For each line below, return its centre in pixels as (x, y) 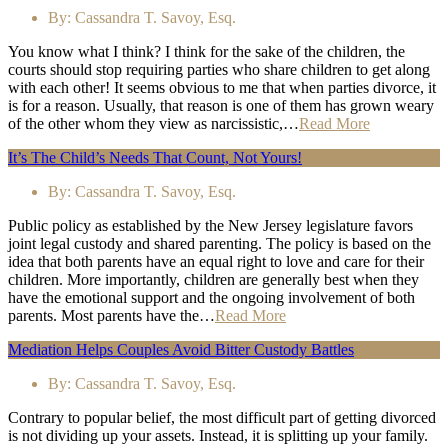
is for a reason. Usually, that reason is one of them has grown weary (221, 106)
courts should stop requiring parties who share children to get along (219, 70)
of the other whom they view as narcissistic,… (153, 124)
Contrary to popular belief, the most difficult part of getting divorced (222, 418)
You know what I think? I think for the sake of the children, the (206, 52)
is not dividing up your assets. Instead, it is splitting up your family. (218, 436)
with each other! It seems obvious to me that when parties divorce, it (222, 88)
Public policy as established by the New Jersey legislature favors (210, 226)
